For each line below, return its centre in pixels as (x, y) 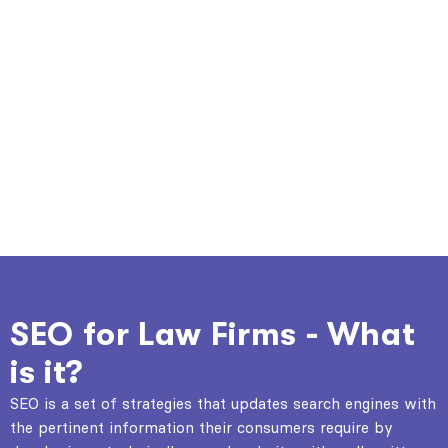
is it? (46, 372)
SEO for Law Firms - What (213, 334)
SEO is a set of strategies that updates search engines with (223, 403)
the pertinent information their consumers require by (201, 427)
